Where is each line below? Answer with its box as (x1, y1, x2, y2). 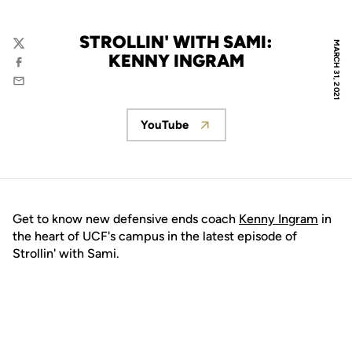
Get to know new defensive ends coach (13, 211, 239, 226)
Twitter (12, 43, 50, 58)
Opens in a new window (174, 125, 308, 140)
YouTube (140, 118, 189, 132)
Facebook (12, 62, 64, 77)
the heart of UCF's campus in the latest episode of (13, 229, 297, 244)
